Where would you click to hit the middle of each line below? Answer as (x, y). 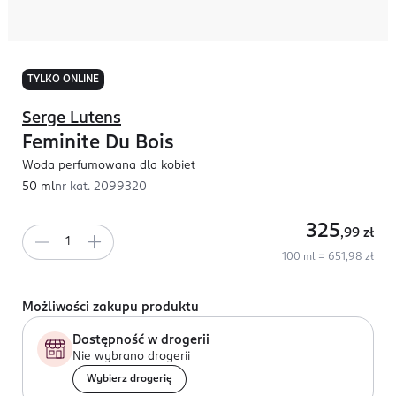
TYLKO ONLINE (63, 80)
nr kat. (74, 187)
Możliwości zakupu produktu (110, 308)
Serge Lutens (72, 118)
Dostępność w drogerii (141, 340)
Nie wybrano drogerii (131, 357)
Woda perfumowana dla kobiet (109, 166)
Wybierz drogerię (129, 379)
